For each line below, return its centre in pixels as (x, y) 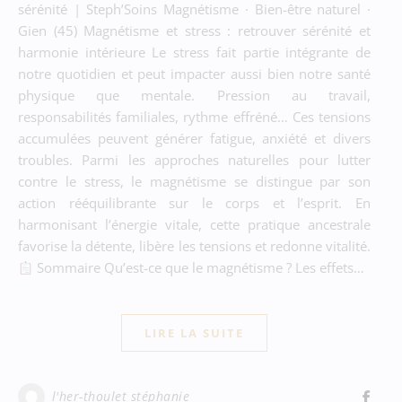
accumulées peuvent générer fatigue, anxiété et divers (194, 138)
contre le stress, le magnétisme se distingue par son (194, 181)
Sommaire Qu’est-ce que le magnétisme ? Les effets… (199, 267)
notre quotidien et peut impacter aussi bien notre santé (194, 74)
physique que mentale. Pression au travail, (194, 95)
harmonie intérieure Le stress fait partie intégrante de (194, 52)
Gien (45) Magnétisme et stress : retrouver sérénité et (194, 31)
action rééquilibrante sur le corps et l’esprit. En (194, 203)
